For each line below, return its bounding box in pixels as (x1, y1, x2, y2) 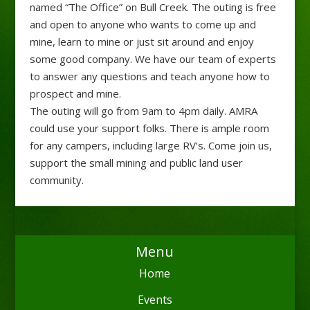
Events (137, 292, 172, 308)
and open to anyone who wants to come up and (29, 17, 256, 32)
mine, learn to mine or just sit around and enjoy (29, 35, 254, 49)
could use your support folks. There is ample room (29, 121, 269, 136)
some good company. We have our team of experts (29, 52, 276, 66)
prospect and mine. (29, 86, 121, 101)
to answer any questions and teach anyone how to (29, 69, 270, 84)
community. (29, 173, 84, 188)
